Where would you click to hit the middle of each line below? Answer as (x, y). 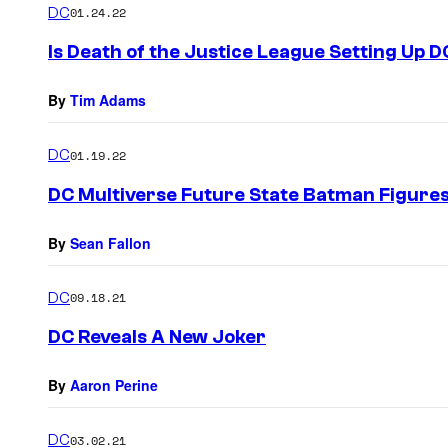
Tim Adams (108, 100)
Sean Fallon (110, 242)
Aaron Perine (114, 385)
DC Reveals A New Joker (157, 337)
